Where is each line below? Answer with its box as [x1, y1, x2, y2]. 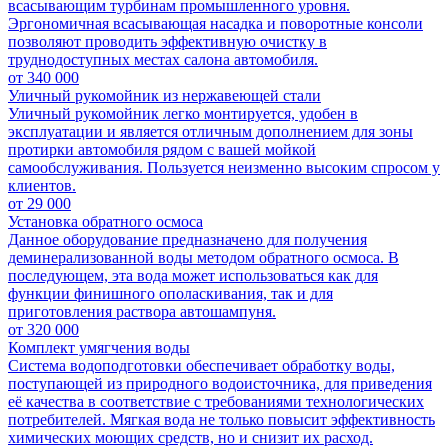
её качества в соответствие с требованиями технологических [8, 392, 424, 410]
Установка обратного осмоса [8, 212, 203, 230]
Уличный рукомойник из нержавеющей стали [8, 86, 321, 104]
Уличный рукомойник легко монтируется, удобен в [8, 104, 358, 122]
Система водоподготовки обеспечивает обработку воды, [8, 356, 395, 374]
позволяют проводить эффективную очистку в [8, 32, 327, 50]
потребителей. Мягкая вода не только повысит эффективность [8, 410, 435, 428]
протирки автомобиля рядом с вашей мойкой [8, 140, 316, 158]
